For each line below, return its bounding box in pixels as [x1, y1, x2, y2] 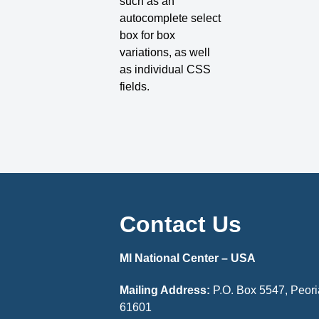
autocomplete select [120, 12, 221, 25]
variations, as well [120, 46, 211, 59]
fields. [120, 80, 150, 93]
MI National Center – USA [120, 251, 256, 264]
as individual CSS [120, 63, 211, 76]
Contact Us [120, 211, 242, 237]
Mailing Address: [120, 283, 211, 296]
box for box [120, 29, 176, 42]
